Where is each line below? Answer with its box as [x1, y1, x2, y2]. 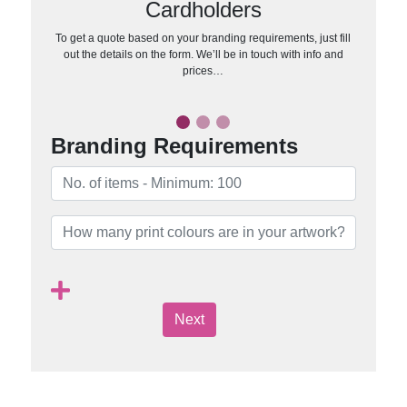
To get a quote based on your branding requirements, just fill [55, 31, 352, 45]
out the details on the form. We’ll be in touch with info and [63, 47, 343, 61]
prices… [183, 64, 224, 77]
